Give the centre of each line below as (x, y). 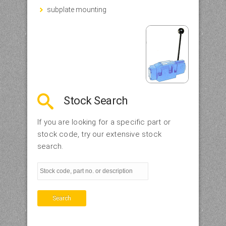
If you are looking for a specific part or (104, 122)
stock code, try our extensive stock (99, 134)
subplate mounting (77, 9)
